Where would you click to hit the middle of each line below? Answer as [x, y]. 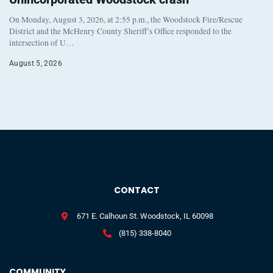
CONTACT [136, 190]
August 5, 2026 [36, 64]
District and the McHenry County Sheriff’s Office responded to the [120, 31]
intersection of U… [42, 43]
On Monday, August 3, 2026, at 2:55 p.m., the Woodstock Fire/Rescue [126, 20]
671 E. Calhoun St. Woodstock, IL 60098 [145, 216]
